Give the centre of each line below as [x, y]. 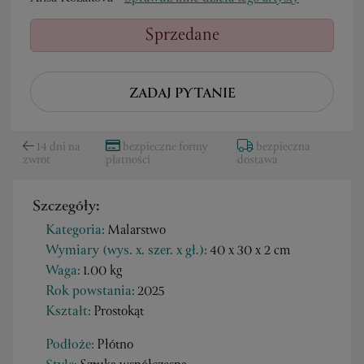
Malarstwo [136, 231]
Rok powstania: [90, 292]
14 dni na [57, 147]
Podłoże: [70, 346]
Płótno [115, 345]
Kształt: [68, 312]
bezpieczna [282, 147]
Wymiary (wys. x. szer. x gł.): [126, 251]
